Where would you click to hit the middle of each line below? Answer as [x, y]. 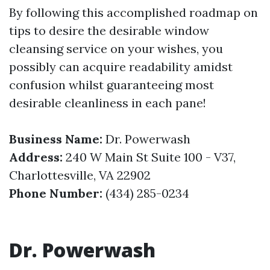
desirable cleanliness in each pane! [108, 103]
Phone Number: [56, 193]
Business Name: [56, 139]
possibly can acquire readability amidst [121, 67]
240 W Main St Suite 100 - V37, [149, 157]
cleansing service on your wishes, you [116, 49]
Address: [36, 157]
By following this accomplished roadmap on [133, 12]
